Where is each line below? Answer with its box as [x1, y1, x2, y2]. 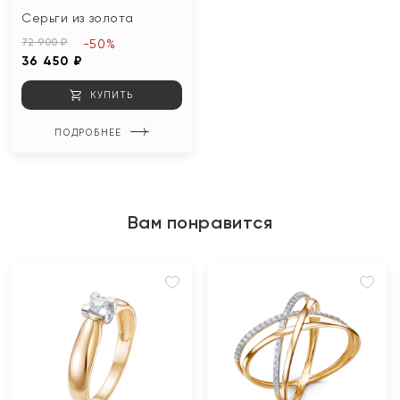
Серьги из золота [21, 11, 134, 25]
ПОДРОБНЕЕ [54, 127, 121, 137]
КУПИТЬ [90, 89, 134, 100]
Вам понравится [127, 212, 273, 233]
